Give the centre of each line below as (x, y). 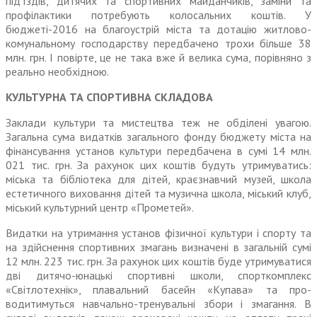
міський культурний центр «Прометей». (100, 208)
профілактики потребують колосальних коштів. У (158, 15)
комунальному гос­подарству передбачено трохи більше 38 (158, 44)
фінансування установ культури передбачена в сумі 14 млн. (158, 151)
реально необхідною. (57, 72)
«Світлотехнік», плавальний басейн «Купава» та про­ (158, 290)
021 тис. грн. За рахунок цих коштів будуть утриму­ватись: (158, 165)
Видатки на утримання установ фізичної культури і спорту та (158, 233)
